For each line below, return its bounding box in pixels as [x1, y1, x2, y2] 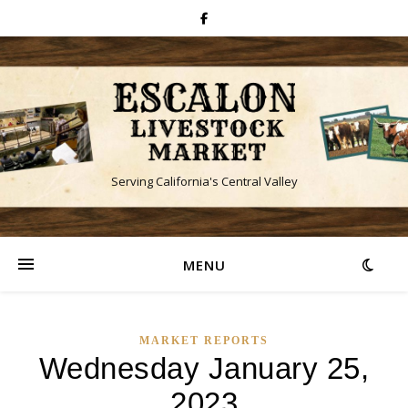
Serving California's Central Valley [110, 173, 298, 190]
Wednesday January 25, [38, 352, 370, 385]
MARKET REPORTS [139, 334, 269, 347]
